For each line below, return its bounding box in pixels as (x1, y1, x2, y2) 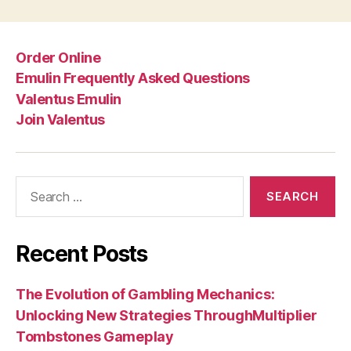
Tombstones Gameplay (16, 328, 174, 345)
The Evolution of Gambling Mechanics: (16, 286, 275, 302)
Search (9, 175, 52, 192)
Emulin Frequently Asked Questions (16, 70, 250, 86)
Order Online (16, 49, 101, 66)
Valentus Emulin (16, 90, 121, 107)
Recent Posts (16, 241, 148, 267)
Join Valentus (16, 111, 105, 128)
